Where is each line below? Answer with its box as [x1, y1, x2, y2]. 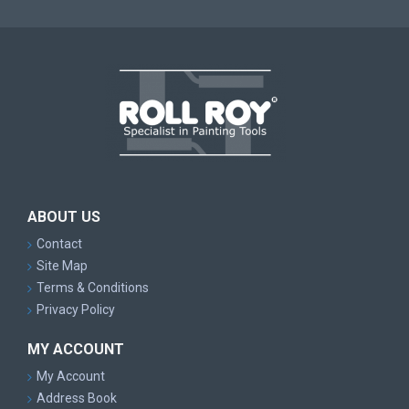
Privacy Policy [37, 302, 115, 317]
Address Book [37, 391, 117, 405]
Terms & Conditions [37, 280, 149, 295]
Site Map [37, 258, 88, 273]
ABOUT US [27, 208, 100, 225]
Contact [37, 236, 82, 251]
